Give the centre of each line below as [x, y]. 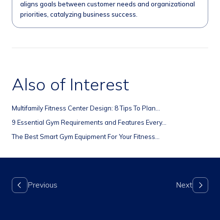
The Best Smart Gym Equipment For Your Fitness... [86, 137]
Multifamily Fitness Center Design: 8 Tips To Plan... [86, 108]
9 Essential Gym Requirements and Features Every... [89, 123]
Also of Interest [70, 84]
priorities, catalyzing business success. [80, 14]
